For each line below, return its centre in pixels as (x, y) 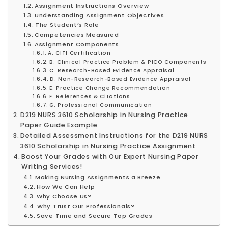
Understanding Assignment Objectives (99, 15)
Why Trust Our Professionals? (86, 206)
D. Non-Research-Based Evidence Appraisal (121, 79)
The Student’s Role (67, 25)
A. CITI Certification (79, 53)
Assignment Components (77, 44)
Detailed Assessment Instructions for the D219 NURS (114, 135)
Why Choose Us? (64, 196)
